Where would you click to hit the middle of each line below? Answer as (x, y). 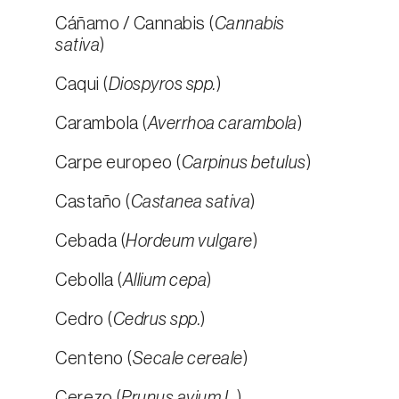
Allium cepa (164, 281)
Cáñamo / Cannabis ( (135, 24)
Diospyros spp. (162, 85)
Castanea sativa (190, 202)
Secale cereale (187, 359)
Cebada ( (90, 241)
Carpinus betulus (244, 163)
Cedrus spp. (156, 320)
